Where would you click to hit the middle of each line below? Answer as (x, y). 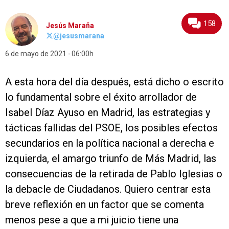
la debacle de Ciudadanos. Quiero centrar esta (108, 189)
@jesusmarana (79, 36)
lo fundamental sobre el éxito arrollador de (101, 97)
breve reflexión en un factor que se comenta (105, 205)
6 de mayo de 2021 (36, 54)
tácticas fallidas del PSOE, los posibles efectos (111, 128)
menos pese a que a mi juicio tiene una (92, 220)
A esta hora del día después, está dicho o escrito (114, 82)
